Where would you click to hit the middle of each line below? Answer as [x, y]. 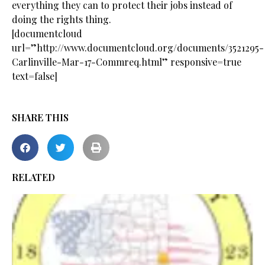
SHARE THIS [40, 117]
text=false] [35, 76]
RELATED [33, 177]
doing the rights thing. [62, 19]
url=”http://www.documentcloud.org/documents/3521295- [138, 48]
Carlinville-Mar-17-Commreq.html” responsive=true [127, 62]
